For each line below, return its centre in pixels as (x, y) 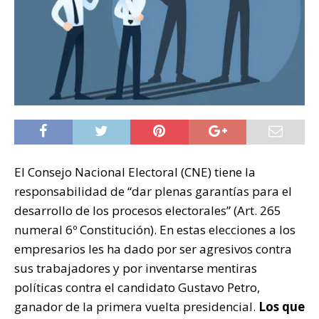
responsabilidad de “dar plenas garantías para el (153, 191)
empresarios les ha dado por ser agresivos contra (153, 249)
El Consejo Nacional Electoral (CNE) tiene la (135, 172)
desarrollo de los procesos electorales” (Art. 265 (148, 210)
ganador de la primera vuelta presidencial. (136, 307)
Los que (282, 307)
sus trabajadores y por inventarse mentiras (136, 268)
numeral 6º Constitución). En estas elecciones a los (155, 230)
